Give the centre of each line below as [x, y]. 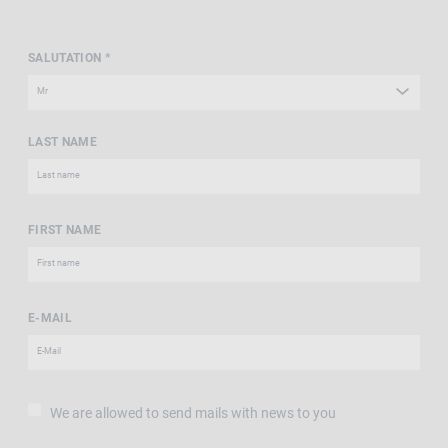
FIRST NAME [64, 229]
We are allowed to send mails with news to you [192, 412]
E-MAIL [50, 317]
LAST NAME [62, 141]
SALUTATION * [69, 57]
